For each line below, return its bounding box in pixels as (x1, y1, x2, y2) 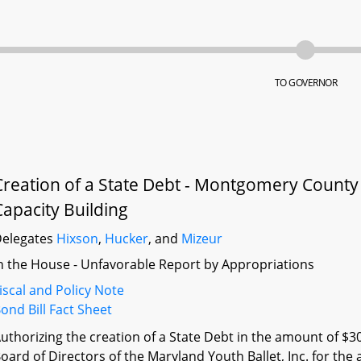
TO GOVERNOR (274, 76, 338, 89)
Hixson (56, 230, 99, 247)
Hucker (105, 230, 149, 247)
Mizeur (181, 230, 223, 247)
